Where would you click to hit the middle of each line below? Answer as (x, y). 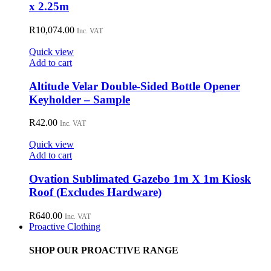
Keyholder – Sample (80, 99)
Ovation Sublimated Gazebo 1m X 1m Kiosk (140, 179)
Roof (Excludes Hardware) (95, 192)
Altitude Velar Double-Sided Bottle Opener (135, 86)
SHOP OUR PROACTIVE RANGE (104, 250)
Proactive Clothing (65, 226)
